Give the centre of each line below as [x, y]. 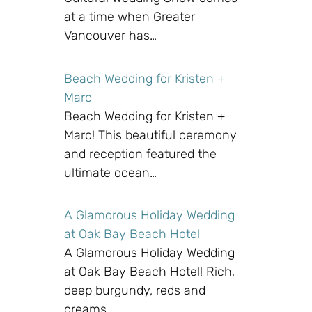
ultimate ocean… [110, 172]
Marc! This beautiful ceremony [150, 135]
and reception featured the [140, 154]
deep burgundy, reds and [135, 291]
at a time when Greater [130, 17]
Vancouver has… [110, 36]
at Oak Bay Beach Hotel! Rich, [149, 272]
